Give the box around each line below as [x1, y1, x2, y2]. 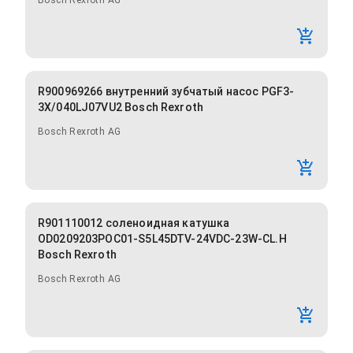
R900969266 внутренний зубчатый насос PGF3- [38, 85, 295, 98]
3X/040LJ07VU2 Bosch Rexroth [38, 101, 204, 114]
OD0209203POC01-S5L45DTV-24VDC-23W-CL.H [38, 232, 287, 246]
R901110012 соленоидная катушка [38, 217, 230, 230]
